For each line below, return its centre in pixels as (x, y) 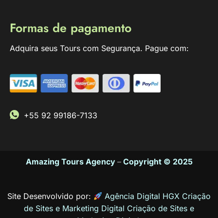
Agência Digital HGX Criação (158, 196)
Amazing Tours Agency (70, 162)
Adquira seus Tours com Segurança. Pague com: (99, 48)
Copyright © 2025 (158, 162)
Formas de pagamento (71, 27)
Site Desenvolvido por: (49, 196)
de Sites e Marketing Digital (74, 208)
